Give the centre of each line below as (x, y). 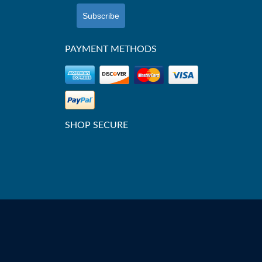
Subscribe (101, 16)
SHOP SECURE (96, 125)
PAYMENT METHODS (111, 49)
